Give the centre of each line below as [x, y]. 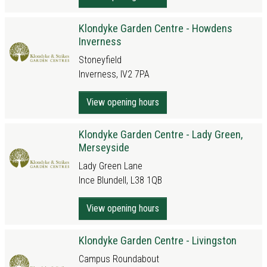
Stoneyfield [100, 60]
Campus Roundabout [119, 259]
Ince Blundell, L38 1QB [120, 180]
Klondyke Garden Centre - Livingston [158, 240]
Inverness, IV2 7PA [114, 74]
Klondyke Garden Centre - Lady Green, [161, 134]
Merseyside [104, 148]
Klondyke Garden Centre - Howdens [156, 28]
